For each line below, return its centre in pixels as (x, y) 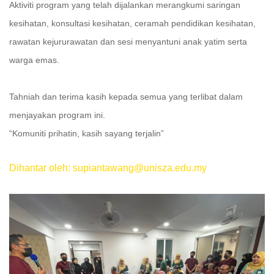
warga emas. (34, 60)
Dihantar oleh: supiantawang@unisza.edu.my (108, 168)
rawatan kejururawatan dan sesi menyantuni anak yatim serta (128, 42)
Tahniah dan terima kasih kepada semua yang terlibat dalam (126, 97)
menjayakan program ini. (57, 115)
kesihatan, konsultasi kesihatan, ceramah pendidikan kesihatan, (132, 23)
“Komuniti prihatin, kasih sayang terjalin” (87, 133)
